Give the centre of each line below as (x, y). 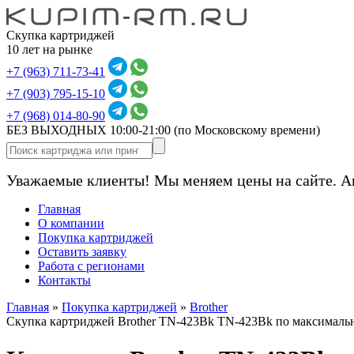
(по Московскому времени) (247, 130)
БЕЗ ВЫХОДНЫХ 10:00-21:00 (90, 130)
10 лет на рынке (49, 49)
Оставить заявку (82, 252)
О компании (71, 223)
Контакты (64, 280)
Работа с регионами (91, 266)
